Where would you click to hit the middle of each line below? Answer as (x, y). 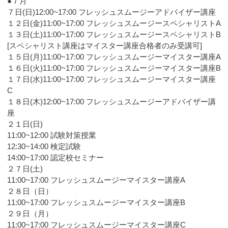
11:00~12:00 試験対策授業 (51, 135)
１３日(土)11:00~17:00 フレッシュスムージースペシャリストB (114, 34)
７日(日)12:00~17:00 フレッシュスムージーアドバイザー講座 (111, 12)
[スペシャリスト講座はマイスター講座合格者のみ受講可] (104, 45)
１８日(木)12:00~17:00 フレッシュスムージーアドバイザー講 (111, 101)
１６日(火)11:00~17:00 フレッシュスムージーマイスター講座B (114, 68)
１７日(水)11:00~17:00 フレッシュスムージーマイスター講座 (111, 79)
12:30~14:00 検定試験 (44, 146)
